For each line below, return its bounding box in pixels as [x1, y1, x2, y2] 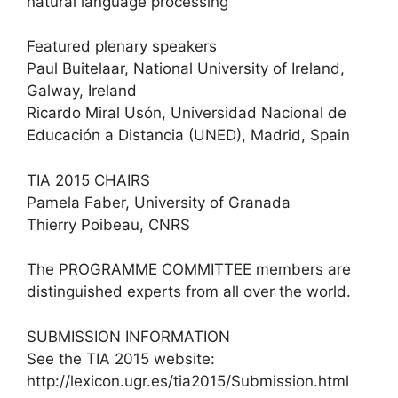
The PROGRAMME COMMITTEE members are [27, 260, 351, 278]
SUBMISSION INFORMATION [27, 327, 230, 346]
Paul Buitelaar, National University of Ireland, [27, 60, 345, 77]
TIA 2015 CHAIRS [27, 171, 150, 189]
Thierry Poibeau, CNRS [27, 215, 190, 234]
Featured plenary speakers [27, 37, 217, 55]
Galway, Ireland [27, 82, 137, 99]
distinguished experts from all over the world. [27, 283, 351, 300]
